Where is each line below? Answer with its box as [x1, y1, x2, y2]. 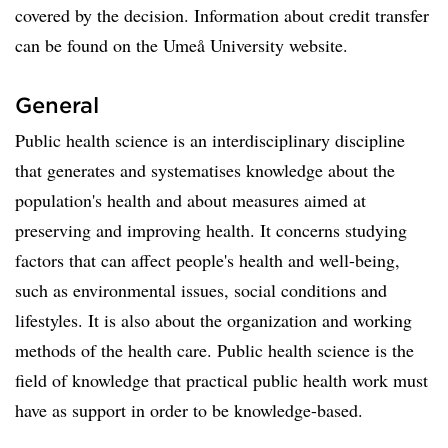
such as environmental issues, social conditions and [15, 278, 387, 302]
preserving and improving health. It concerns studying [15, 218, 407, 242]
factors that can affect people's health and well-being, [15, 248, 400, 272]
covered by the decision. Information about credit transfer [15, 3, 429, 27]
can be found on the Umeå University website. [15, 33, 348, 57]
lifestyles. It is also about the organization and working [15, 308, 412, 332]
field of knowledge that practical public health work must [15, 368, 428, 392]
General [15, 92, 99, 117]
